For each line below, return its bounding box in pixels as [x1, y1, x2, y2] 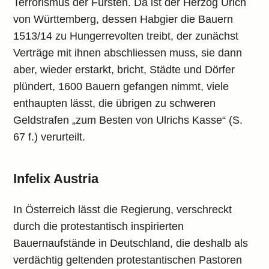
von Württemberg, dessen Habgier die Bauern [13, 13, 234, 25]
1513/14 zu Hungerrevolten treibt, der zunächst [13, 30, 239, 42]
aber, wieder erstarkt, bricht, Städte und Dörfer [13, 64, 235, 76]
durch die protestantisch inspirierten [13, 220, 184, 232]
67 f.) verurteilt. [13, 131, 86, 143]
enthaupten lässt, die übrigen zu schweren [13, 97, 216, 109]
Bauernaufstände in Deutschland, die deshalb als [13, 237, 249, 249]
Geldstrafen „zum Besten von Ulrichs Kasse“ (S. [13, 114, 243, 126]
